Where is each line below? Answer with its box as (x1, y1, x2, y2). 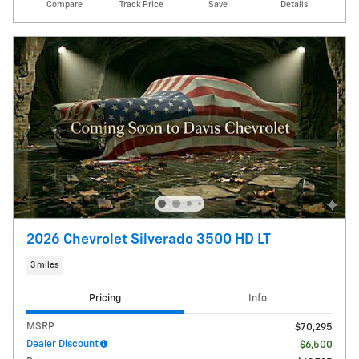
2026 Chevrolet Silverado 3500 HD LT (26, 232, 271, 247)
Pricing (88, 293, 121, 305)
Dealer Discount (26, 338, 99, 349)
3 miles (30, 261, 59, 270)
